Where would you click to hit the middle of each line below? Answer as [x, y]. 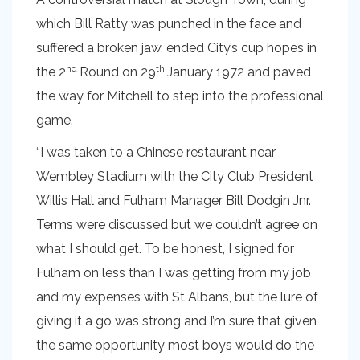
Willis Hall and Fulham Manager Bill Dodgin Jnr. [174, 200]
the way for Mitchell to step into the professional [180, 96]
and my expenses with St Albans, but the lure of [177, 297]
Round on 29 [118, 72]
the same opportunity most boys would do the [175, 345]
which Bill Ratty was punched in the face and [169, 24]
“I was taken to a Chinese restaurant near [156, 152]
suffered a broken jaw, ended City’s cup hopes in [176, 48]
